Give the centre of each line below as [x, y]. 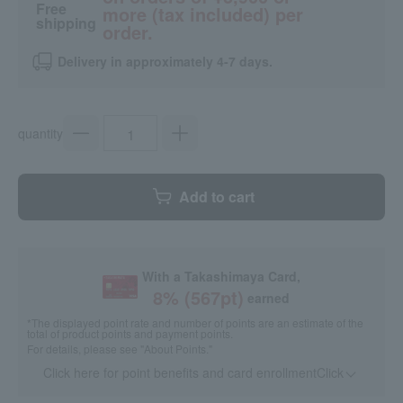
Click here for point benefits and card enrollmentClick [193, 373]
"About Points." [176, 349]
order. [127, 32]
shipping [66, 22]
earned [269, 298]
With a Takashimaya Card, [222, 277]
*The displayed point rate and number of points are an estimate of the [195, 323]
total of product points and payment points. [130, 334]
